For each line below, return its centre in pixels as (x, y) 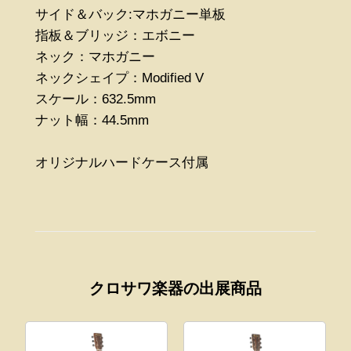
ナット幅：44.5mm (92, 120)
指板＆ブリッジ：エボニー (115, 35)
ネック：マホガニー (95, 56)
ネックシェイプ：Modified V (119, 78)
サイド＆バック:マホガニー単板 (130, 14)
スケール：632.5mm (95, 99)
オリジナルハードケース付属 (121, 162)
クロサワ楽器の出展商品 (175, 289)
